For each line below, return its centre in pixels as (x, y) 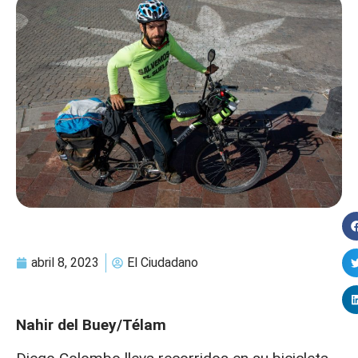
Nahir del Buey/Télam (91, 324)
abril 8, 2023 (65, 262)
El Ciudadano (163, 262)
